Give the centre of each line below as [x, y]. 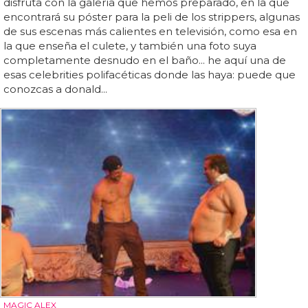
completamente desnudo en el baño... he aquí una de [145, 60]
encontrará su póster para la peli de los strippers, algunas [152, 16]
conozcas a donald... [55, 89]
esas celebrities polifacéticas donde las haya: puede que [150, 74]
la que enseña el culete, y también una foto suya [130, 45]
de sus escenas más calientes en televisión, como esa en [150, 31]
